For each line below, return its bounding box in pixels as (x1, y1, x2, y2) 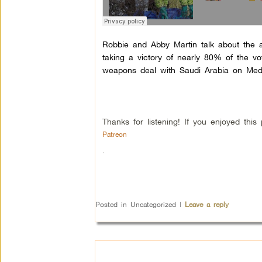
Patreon (102, 130, 127, 139)
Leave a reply (184, 200, 229, 209)
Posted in (95, 200, 127, 209)
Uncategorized (126, 200, 180, 209)
